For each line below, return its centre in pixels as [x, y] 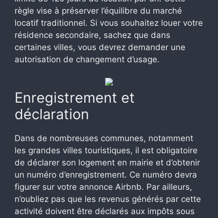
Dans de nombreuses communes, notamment [104, 138]
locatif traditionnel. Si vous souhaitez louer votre [109, 23]
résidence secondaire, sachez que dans [92, 35]
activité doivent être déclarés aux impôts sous [105, 211]
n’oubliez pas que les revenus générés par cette [108, 199]
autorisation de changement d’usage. [87, 59]
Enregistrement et [75, 98]
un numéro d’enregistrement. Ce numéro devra [106, 175]
